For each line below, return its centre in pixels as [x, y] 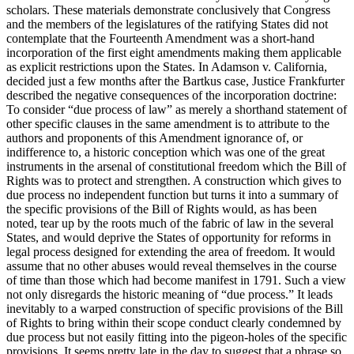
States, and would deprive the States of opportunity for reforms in [169, 237]
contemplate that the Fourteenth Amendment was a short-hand [160, 38]
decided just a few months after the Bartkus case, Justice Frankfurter [175, 81]
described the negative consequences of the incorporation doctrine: [171, 95]
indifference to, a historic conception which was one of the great [166, 152]
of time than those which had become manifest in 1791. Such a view [176, 280]
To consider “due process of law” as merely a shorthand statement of [177, 109]
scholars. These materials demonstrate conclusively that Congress [168, 9]
